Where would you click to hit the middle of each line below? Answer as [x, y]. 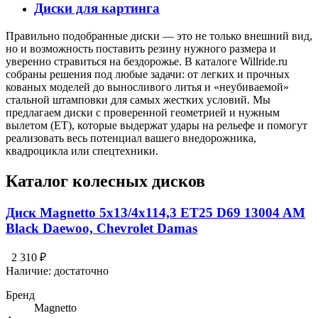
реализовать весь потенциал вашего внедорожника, [131, 138]
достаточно [81, 271]
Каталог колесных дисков [105, 181]
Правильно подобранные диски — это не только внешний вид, [159, 35]
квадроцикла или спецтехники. [82, 150]
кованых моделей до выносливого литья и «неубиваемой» [147, 87]
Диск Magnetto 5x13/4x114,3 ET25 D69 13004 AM [155, 212]
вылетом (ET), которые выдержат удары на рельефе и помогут [157, 125]
